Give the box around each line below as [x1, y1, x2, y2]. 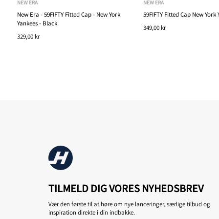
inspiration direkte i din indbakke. [48, 208, 135, 217]
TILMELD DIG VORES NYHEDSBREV [48, 181, 203, 195]
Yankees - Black [17, 19, 57, 27]
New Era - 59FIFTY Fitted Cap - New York [17, 10, 120, 19]
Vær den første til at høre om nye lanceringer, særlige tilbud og [48, 199, 210, 208]
